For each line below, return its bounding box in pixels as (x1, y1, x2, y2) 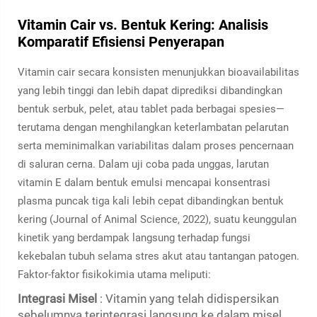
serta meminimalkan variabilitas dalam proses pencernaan (18, 139, 294, 152)
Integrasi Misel (18, 292, 100, 306)
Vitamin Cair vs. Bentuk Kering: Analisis (18, 16, 268, 33)
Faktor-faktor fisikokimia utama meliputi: (18, 268, 211, 281)
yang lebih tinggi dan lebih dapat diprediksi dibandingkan (18, 84, 282, 97)
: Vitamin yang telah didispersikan (100, 292, 279, 306)
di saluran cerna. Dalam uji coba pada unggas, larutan (18, 158, 269, 171)
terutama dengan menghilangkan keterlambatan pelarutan (18, 121, 289, 134)
